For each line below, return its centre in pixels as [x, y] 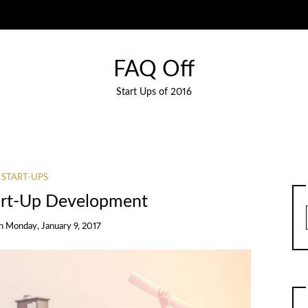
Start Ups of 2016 [154, 92]
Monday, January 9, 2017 [53, 227]
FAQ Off [154, 70]
